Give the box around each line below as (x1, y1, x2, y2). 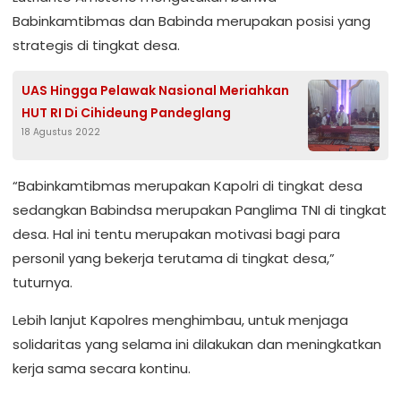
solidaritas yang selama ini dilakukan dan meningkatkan (13, 335, 381, 354)
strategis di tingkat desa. (13, 36, 180, 55)
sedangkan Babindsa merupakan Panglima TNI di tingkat (13, 200, 387, 219)
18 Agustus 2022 (21, 125, 100, 139)
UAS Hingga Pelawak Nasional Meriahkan (21, 81, 289, 99)
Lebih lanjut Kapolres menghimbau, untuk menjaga (13, 311, 348, 329)
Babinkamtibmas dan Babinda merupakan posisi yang (13, 12, 371, 30)
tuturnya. (13, 273, 73, 292)
